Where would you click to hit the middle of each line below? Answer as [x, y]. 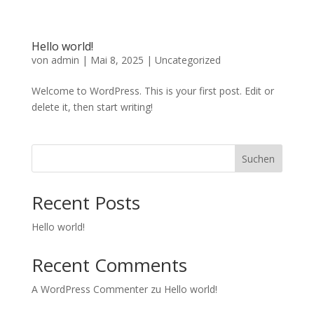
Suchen [259, 158]
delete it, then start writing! [92, 107]
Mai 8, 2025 [117, 60]
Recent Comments [109, 265]
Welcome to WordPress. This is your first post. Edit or [152, 91]
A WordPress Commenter [89, 289]
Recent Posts [86, 203]
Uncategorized [187, 60]
